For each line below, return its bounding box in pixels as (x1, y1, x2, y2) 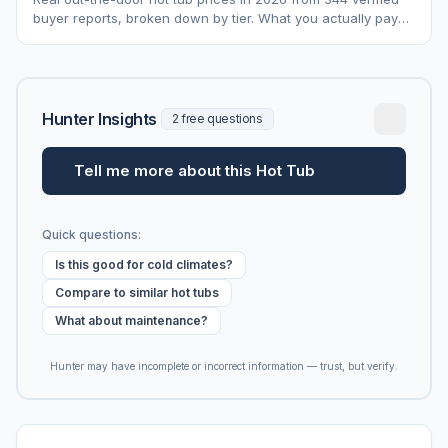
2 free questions (172, 110, 263, 126)
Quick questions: (42, 226, 141, 242)
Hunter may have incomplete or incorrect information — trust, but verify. (50, 359, 398, 372)
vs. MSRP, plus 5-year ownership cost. (33, 28, 272, 45)
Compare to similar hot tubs (55, 284, 219, 300)
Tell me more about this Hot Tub (74, 160, 315, 180)
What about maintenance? (55, 312, 208, 328)
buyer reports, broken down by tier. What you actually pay (33, 9, 398, 26)
